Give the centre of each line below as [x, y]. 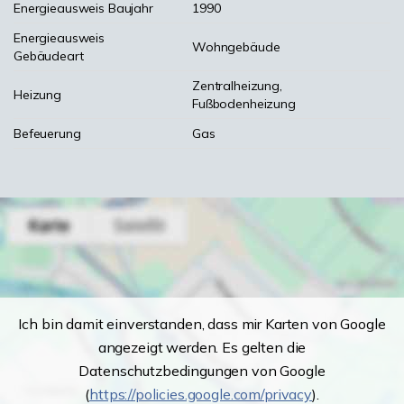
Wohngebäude [236, 47]
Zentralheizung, [237, 86]
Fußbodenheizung [244, 104]
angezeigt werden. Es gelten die [202, 347]
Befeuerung [47, 133]
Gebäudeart [49, 56]
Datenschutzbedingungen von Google [202, 371]
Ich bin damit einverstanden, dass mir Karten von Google [202, 324]
